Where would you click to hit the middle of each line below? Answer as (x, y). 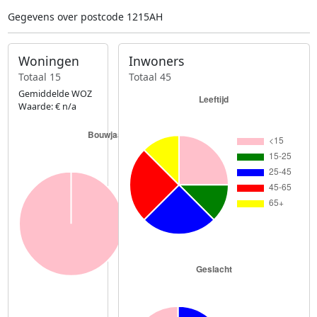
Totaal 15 (39, 76)
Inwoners (157, 61)
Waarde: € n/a (47, 106)
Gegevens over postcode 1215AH (85, 17)
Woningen (48, 61)
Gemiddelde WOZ (55, 93)
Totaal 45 (150, 76)
